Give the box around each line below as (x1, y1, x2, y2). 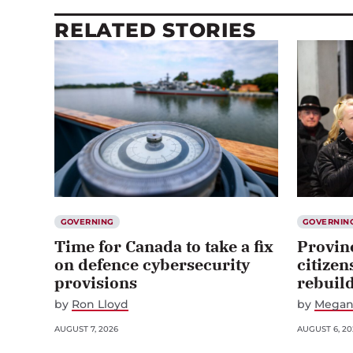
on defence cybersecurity (54, 253, 250, 275)
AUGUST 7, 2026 (54, 323, 118, 334)
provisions (54, 271, 137, 293)
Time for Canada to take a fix (54, 235, 273, 257)
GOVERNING (60, 216, 114, 227)
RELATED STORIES (54, 17, 256, 42)
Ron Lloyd (72, 296, 128, 311)
